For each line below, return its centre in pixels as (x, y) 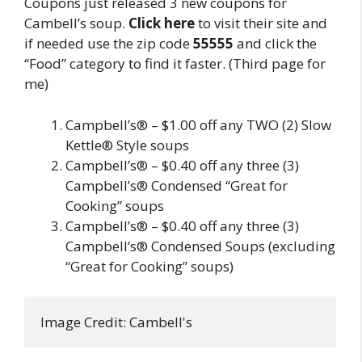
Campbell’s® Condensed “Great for (177, 185)
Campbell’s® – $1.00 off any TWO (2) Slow (198, 124)
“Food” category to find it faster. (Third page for (175, 63)
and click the (275, 43)
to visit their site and (261, 23)
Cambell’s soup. (76, 23)
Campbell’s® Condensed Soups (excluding (200, 246)
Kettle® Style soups (127, 145)
